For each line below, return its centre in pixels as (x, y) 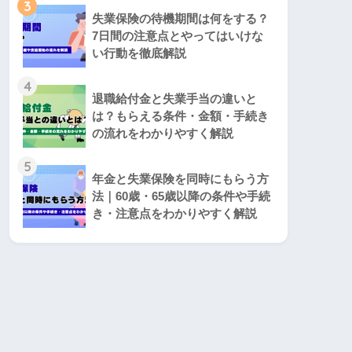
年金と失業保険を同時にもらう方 (180, 179)
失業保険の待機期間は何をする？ (180, 19)
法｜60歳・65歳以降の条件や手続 (181, 196)
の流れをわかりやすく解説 (163, 134)
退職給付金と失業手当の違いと (174, 99)
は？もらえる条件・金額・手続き (180, 116)
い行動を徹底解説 (139, 53)
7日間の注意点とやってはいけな (178, 36)
